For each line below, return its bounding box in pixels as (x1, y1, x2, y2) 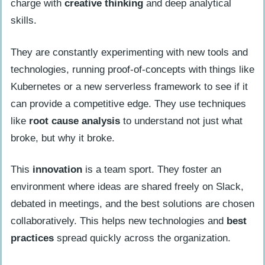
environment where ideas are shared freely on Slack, (11, 181, 244, 193)
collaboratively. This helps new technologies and (11, 215, 227, 227)
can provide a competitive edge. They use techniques (11, 98, 246, 109)
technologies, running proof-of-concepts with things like (11, 63, 254, 75)
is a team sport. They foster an (82, 164, 221, 176)
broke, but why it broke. (11, 132, 115, 144)
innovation (33, 164, 82, 176)
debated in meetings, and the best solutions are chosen (11, 198, 254, 210)
